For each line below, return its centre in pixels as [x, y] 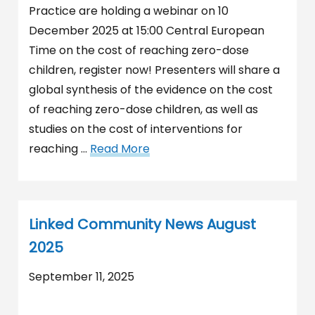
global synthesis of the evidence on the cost [151, 90]
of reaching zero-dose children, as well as [143, 109]
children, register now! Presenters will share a [154, 70]
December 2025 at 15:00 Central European [147, 31]
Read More [120, 149]
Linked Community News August [142, 224]
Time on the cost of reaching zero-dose [139, 50]
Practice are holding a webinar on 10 [129, 11]
